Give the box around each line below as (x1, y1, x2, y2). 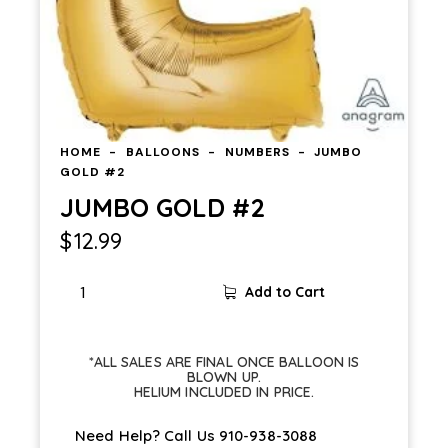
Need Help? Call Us (75, 425, 219, 445)
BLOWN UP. (187, 367, 261, 386)
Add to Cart (244, 283, 325, 302)
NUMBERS (224, 143, 290, 160)
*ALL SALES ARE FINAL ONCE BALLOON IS (88, 352, 360, 371)
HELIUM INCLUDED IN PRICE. (133, 382, 315, 401)
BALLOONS (125, 143, 200, 160)
